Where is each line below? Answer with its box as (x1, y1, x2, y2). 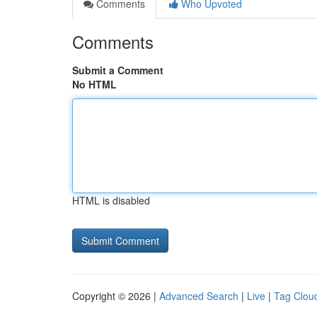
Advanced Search (159, 289, 238, 303)
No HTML (72, 77, 117, 91)
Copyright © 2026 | (72, 289, 159, 303)
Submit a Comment (72, 63, 163, 77)
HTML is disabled (72, 193, 150, 207)
